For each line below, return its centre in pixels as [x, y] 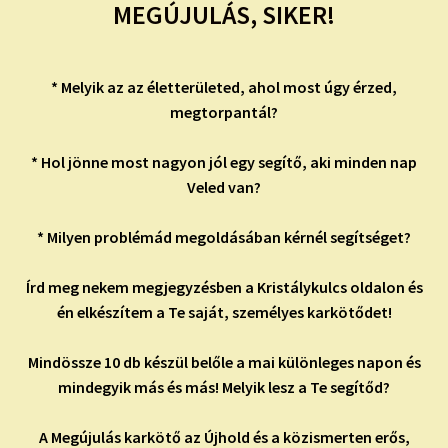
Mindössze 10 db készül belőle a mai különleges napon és [224, 362]
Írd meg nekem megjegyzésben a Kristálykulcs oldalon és [224, 287]
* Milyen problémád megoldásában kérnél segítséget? [224, 237]
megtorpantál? [224, 112]
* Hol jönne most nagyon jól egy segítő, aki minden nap [224, 162]
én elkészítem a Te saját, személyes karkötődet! [224, 312]
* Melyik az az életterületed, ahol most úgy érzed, [224, 87]
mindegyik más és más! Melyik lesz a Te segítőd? [224, 387]
